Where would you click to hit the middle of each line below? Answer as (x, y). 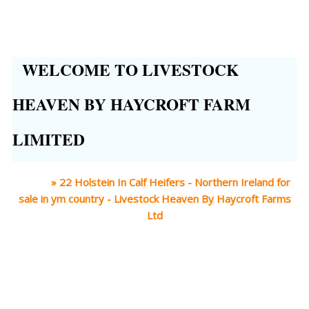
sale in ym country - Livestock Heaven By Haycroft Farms (154, 199)
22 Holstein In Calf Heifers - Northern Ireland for (175, 182)
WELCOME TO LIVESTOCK (126, 69)
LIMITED (49, 139)
